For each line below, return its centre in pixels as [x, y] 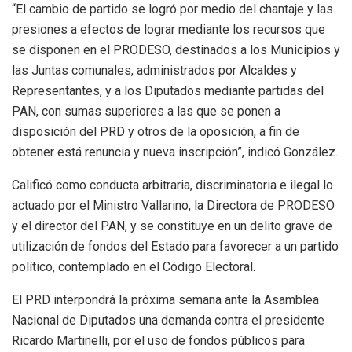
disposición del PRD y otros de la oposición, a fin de [156, 132]
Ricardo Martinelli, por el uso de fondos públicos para [158, 341]
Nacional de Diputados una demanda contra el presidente [168, 321]
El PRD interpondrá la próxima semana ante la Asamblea [165, 300]
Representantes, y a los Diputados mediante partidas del [168, 91]
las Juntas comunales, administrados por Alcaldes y [154, 71]
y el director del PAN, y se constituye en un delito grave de [172, 226]
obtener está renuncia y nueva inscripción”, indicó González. [175, 152]
